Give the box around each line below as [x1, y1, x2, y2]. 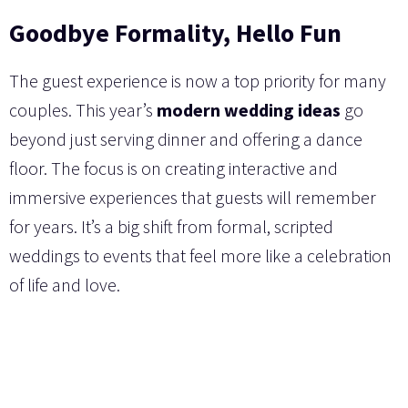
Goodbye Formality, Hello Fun [9, 15, 342, 49]
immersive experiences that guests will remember [9, 185, 376, 209]
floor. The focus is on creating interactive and [9, 156, 338, 179]
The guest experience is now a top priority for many [9, 68, 386, 92]
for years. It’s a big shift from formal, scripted [9, 214, 333, 238]
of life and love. [9, 272, 120, 296]
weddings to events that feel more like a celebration [9, 243, 392, 267]
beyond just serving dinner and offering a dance [9, 127, 362, 150]
